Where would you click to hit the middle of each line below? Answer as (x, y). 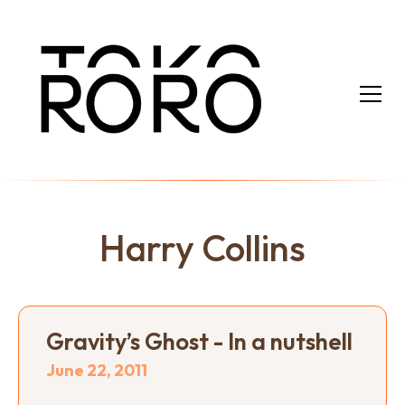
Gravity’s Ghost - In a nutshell (199, 341)
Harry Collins (202, 247)
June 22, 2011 (97, 370)
